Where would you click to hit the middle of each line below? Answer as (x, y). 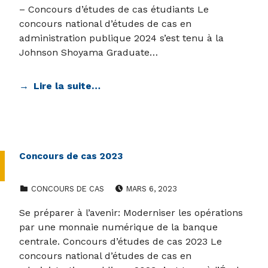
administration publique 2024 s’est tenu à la (121, 38)
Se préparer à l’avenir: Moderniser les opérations (131, 213)
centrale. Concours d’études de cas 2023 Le (121, 242)
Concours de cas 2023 (71, 156)
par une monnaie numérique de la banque (118, 227)
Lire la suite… (67, 86)
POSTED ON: (133, 182)
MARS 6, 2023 (151, 189)
